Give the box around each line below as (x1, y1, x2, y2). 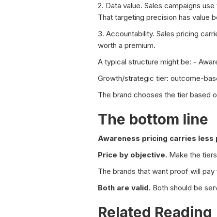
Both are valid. (98, 183, 151, 193)
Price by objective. (98, 150, 167, 160)
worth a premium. (98, 41, 155, 50)
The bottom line (98, 110, 208, 128)
